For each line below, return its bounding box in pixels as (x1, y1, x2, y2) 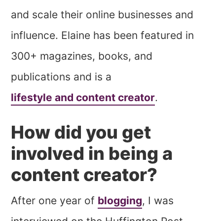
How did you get (11, 121, 151, 144)
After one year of (11, 194, 98, 207)
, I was (142, 194, 174, 207)
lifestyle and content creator (11, 91, 155, 104)
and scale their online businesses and (11, 8, 194, 21)
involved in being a (11, 143, 173, 165)
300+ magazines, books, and (11, 50, 153, 63)
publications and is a (11, 71, 112, 83)
